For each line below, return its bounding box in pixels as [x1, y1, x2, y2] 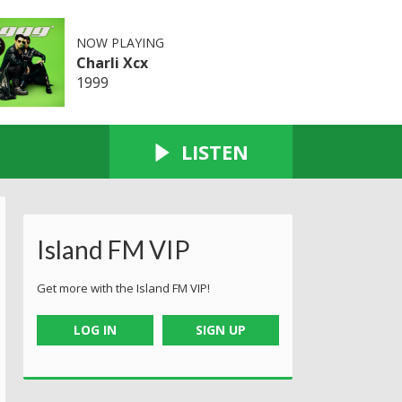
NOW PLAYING [75, 33, 164, 51]
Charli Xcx [75, 52, 148, 73]
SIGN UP [196, 320, 247, 338]
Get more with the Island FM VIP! [37, 279, 210, 296]
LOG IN [73, 320, 117, 338]
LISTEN [181, 137, 249, 165]
